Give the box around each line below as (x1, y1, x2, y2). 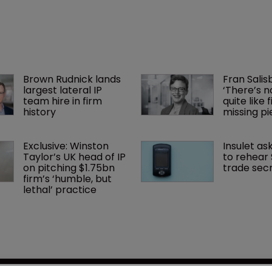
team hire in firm (22, 93, 104, 108)
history (22, 104, 56, 119)
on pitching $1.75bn (22, 160, 117, 175)
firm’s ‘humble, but (22, 171, 114, 186)
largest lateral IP (22, 83, 104, 97)
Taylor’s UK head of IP (22, 149, 128, 164)
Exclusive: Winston (22, 138, 111, 153)
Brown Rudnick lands (22, 72, 123, 86)
